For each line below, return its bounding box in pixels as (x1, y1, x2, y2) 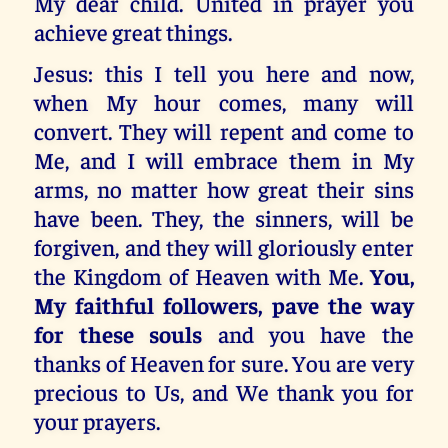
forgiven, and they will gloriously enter (34, 231, 414, 261)
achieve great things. (34, 17, 233, 47)
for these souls (34, 318, 203, 348)
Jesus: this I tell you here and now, (34, 57, 414, 87)
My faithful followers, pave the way (34, 289, 414, 319)
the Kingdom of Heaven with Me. (34, 260, 370, 290)
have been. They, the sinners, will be (34, 202, 414, 232)
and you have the (202, 318, 414, 348)
